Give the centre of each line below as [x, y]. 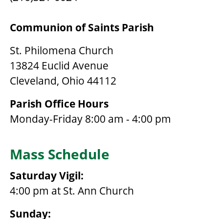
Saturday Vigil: [47, 176]
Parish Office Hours [59, 104]
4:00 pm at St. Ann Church [72, 191]
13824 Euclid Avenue [59, 66]
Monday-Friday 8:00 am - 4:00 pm [90, 119]
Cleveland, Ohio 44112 [63, 81]
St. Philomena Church [62, 51]
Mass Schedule [60, 154]
